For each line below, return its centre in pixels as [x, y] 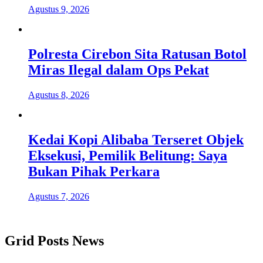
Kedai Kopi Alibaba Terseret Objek [136, 139]
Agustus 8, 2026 [59, 95]
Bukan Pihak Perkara [94, 171]
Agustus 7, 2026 [59, 196]
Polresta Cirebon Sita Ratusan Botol [137, 54]
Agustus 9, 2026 [59, 9]
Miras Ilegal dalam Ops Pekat [119, 70]
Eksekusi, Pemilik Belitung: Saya [128, 155]
